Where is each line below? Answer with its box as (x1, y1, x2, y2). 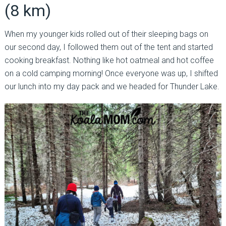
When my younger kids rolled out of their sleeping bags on (4, 29, 208, 39)
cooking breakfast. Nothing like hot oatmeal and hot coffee (4, 55, 214, 66)
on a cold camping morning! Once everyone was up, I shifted (4, 69, 218, 79)
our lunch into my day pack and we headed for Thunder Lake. (4, 82, 219, 92)
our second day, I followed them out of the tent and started (4, 42, 213, 52)
